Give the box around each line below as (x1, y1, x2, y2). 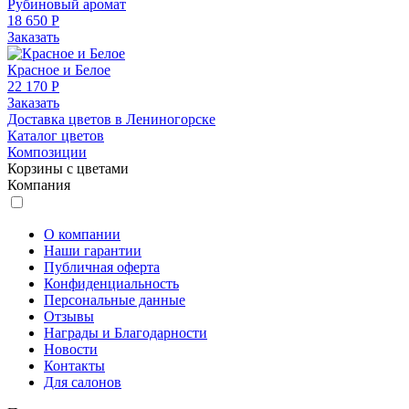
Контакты (44, 358, 105, 374)
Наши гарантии (44, 243, 142, 259)
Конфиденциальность (44, 276, 179, 292)
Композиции (7, 144, 87, 161)
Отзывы (44, 309, 94, 325)
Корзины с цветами (7, 161, 129, 177)
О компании (44, 226, 121, 243)
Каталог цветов (7, 128, 104, 144)
